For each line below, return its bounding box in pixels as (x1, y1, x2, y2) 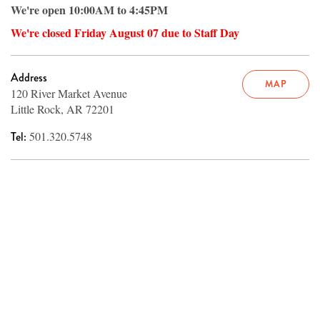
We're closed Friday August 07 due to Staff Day (11, 24, 239, 41)
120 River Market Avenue (11, 86, 127, 101)
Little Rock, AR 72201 (11, 101, 114, 117)
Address (11, 69, 47, 86)
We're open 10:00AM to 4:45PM (11, 1, 168, 19)
